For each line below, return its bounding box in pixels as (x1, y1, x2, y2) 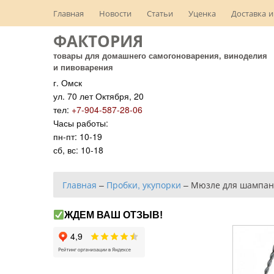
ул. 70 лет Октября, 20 (53, 90, 144, 102)
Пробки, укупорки (106, 179, 181, 191)
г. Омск (53, 76, 82, 89)
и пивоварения (53, 61, 113, 73)
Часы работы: (53, 117, 108, 129)
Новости (99, 7, 131, 19)
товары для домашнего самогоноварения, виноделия (53, 50, 267, 61)
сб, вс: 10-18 (53, 144, 103, 156)
